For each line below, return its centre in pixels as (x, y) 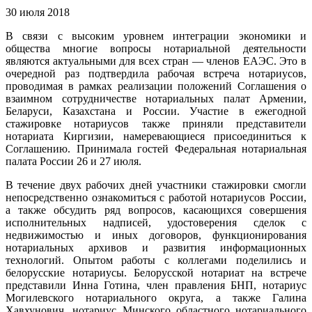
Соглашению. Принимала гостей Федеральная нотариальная (156, 149)
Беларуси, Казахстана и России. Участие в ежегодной (156, 111)
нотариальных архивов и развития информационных (156, 248)
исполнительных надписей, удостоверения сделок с (156, 223)
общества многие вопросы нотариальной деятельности (156, 49)
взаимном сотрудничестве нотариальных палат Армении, (156, 99)
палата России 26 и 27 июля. (73, 162)
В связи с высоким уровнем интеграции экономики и (156, 36)
